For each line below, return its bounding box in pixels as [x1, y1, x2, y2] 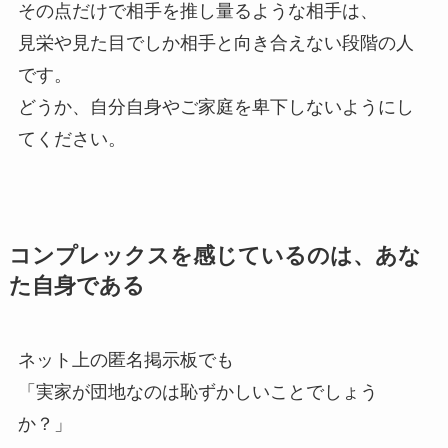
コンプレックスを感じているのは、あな [8, 243, 421, 268]
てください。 [17, 128, 126, 149]
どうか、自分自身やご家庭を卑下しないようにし [17, 96, 414, 117]
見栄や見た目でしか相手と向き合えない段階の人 [17, 32, 414, 53]
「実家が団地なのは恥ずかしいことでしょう [17, 381, 378, 402]
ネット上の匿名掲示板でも [17, 349, 234, 370]
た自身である [8, 273, 145, 298]
